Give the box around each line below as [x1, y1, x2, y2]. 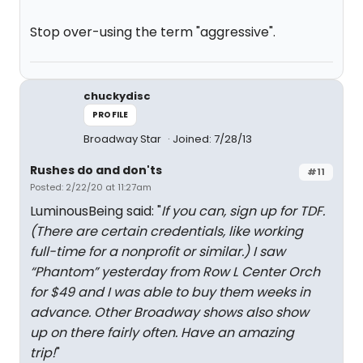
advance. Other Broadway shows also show [30, 303, 309, 322]
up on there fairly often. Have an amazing [30, 323, 294, 342]
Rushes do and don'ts [30, 162, 162, 178]
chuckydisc [83, 88, 151, 104]
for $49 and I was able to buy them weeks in [30, 283, 310, 301]
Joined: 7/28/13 [173, 131, 252, 147]
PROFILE [92, 109, 129, 121]
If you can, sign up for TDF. [161, 202, 325, 220]
